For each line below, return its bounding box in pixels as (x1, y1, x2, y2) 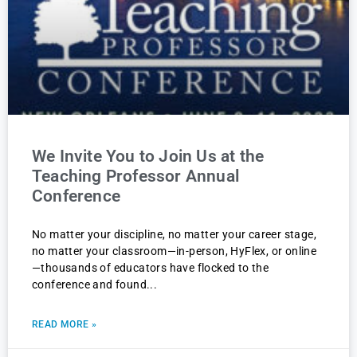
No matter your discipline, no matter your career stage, (32, 228, 316, 241)
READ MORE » (32, 319, 97, 331)
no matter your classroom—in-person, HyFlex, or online (32, 245, 317, 258)
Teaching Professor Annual (32, 167, 239, 186)
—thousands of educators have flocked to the (32, 261, 269, 275)
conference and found (32, 278, 147, 292)
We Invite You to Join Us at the (32, 147, 265, 167)
